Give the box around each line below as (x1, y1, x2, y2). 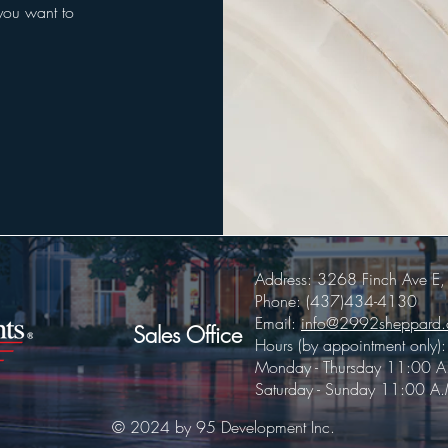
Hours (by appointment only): (255, 334, 446, 356)
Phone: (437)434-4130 (255, 290, 417, 312)
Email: (255, 312, 301, 334)
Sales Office (133, 320, 242, 350)
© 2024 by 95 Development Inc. (112, 416, 335, 438)
